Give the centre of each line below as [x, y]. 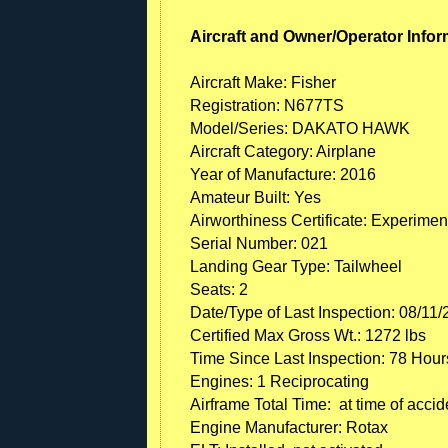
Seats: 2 [219, 289]
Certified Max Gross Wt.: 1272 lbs [308, 335]
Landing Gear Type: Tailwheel [296, 266]
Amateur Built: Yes [255, 197]
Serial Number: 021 [259, 243]
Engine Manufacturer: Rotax [289, 427]
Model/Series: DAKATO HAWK [300, 128]
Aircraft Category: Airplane [283, 151]
